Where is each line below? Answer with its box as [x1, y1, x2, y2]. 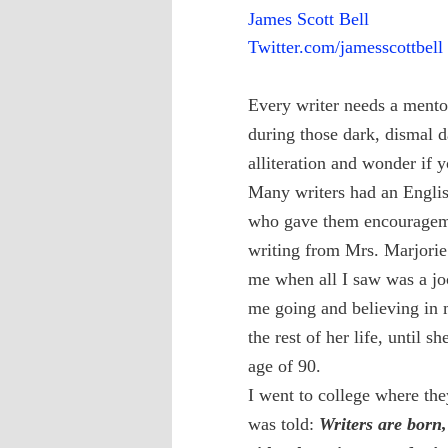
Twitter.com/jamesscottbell [248, 36, 443, 57]
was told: [248, 413, 319, 434]
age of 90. [248, 355, 321, 376]
